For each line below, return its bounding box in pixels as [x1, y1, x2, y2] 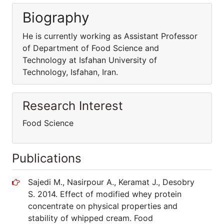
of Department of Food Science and [22, 43, 159, 53]
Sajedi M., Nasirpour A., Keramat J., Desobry [28, 177, 194, 187]
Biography [22, 9, 89, 26]
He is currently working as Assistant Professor [22, 31, 197, 41]
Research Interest [22, 98, 123, 113]
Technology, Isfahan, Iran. [22, 67, 118, 77]
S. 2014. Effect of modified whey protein [28, 189, 181, 199]
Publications [12, 151, 81, 165]
